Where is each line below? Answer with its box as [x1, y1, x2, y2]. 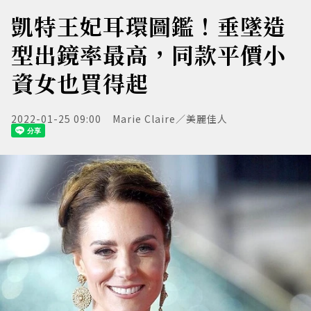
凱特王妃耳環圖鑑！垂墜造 [11, 10, 286, 42]
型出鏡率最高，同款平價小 [11, 38, 286, 70]
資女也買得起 [11, 67, 149, 99]
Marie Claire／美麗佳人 [112, 112, 228, 126]
